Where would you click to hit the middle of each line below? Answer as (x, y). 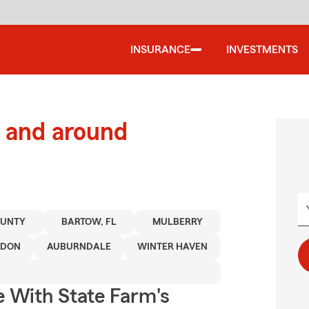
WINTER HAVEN (172, 247)
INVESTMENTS (262, 50)
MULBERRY (178, 222)
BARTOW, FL (89, 222)
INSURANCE (160, 50)
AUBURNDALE (79, 247)
